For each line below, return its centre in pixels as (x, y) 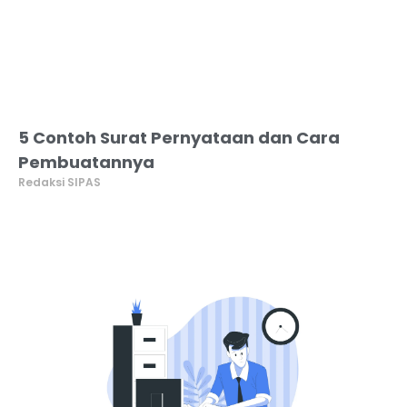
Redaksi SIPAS (60, 183)
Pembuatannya (86, 163)
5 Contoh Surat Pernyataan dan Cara (179, 138)
